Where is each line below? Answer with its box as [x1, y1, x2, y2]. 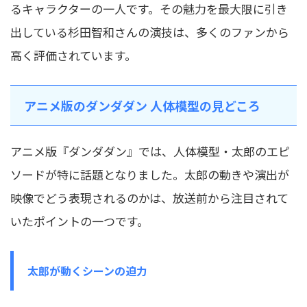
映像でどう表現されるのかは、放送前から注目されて [10, 189, 288, 207]
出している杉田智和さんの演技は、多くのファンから [10, 23, 289, 41]
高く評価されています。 [10, 47, 136, 64]
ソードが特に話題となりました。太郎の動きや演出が [10, 166, 289, 184]
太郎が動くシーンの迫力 [27, 262, 147, 280]
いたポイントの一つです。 [10, 212, 149, 230]
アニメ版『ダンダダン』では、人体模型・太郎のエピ [10, 143, 290, 160]
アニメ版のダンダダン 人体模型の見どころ [24, 97, 260, 115]
